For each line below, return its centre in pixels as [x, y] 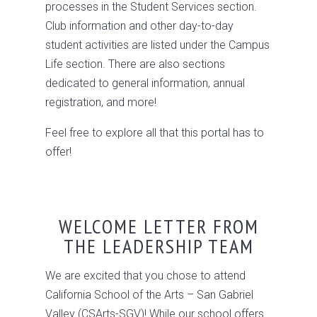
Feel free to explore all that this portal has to [155, 133]
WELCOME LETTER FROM [158, 226]
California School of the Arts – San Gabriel [149, 295]
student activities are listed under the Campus [157, 45]
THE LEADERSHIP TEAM [158, 246]
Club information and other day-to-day [139, 26]
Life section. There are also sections [135, 64]
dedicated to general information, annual [145, 83]
